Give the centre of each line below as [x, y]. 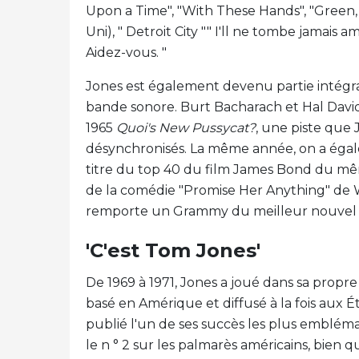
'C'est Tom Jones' [173, 250]
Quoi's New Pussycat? [186, 128]
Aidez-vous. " [128, 52]
